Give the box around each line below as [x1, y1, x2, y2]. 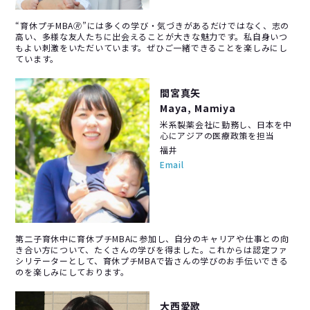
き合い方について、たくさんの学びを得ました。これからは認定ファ [15, 243, 288, 255]
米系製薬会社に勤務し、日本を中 [159, 118, 292, 130]
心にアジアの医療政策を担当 [159, 129, 275, 141]
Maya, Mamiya [159, 100, 237, 115]
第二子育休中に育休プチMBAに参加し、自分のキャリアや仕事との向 [15, 232, 289, 244]
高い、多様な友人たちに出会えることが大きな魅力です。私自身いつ [15, 30, 288, 42]
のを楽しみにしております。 [15, 265, 129, 277]
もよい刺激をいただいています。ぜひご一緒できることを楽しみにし [15, 41, 288, 53]
